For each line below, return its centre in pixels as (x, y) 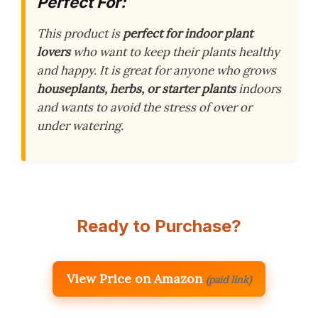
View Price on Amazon (135, 278)
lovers (54, 51)
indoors (258, 88)
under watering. (80, 125)
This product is (80, 33)
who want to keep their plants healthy (175, 51)
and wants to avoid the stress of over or (144, 107)
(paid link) (229, 279)
